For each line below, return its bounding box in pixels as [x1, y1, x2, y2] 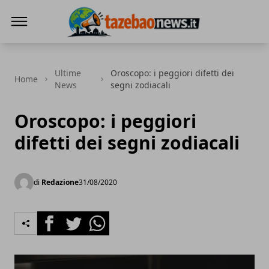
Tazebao [65, 38, 103, 52]
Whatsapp [85, 211, 131, 225]
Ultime [55, 67, 82, 79]
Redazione [41, 177, 79, 187]
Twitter [61, 211, 93, 225]
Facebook [37, 211, 80, 225]
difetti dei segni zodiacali [14, 130, 240, 155]
